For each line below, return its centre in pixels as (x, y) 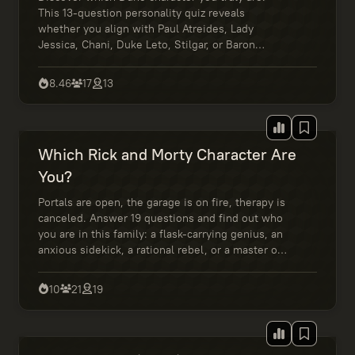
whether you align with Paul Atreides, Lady (145, 29)
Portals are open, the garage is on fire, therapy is (161, 202)
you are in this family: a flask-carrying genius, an (160, 234)
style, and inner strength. (101, 76)
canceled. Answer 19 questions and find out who (160, 218)
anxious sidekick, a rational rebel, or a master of (159, 250)
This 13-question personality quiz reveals (141, 13)
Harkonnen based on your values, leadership (150, 60)
